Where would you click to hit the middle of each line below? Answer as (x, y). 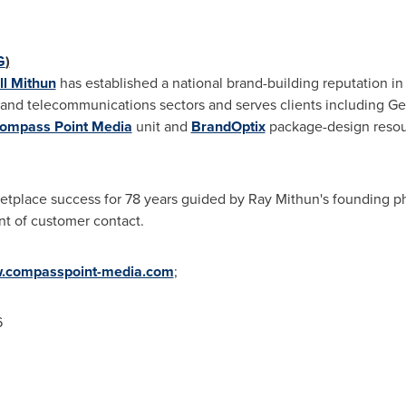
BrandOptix (228, 126)
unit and (161, 126)
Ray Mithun (284, 199)
